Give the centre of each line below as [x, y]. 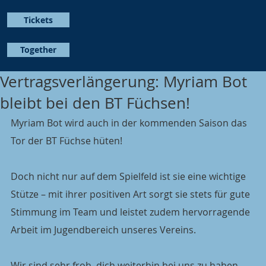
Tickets [39, 20]
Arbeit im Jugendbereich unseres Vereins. [103, 230]
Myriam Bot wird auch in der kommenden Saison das [130, 123]
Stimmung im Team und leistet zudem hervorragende [132, 212]
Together [39, 50]
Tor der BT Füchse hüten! [66, 141]
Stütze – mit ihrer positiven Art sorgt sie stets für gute [132, 194]
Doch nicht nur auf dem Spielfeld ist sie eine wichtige [129, 176]
